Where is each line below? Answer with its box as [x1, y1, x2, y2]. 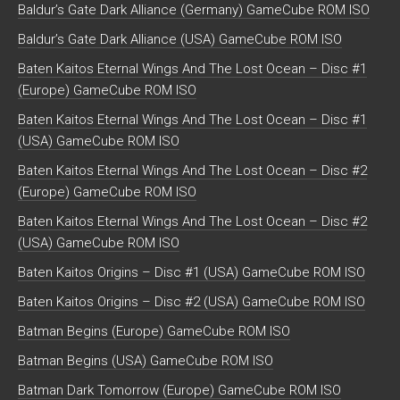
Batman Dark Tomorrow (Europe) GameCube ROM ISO [18, 381, 341, 398]
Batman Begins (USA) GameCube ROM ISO [18, 352, 273, 369]
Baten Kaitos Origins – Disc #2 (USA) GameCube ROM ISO [142, 293, 365, 310]
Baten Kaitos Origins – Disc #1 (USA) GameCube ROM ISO [142, 263, 365, 280]
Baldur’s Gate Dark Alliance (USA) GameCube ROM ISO [18, 30, 342, 47]
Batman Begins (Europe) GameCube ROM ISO [18, 322, 290, 339]
